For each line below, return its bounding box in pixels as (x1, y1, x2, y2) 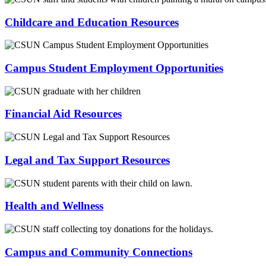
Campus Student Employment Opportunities (5, 62, 223, 75)
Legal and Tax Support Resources (5, 153, 170, 166)
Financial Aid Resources (5, 107, 122, 121)
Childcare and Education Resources (5, 15, 179, 28)
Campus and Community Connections (5, 245, 192, 258)
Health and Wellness (5, 199, 103, 213)
